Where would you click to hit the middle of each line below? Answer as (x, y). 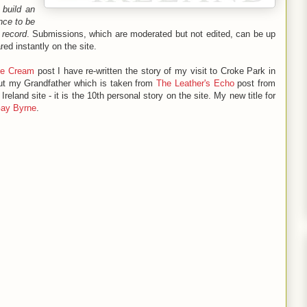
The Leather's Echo (195, 83)
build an (19, 9)
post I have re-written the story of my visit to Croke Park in (155, 71)
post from (255, 83)
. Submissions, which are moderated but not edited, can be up (151, 34)
